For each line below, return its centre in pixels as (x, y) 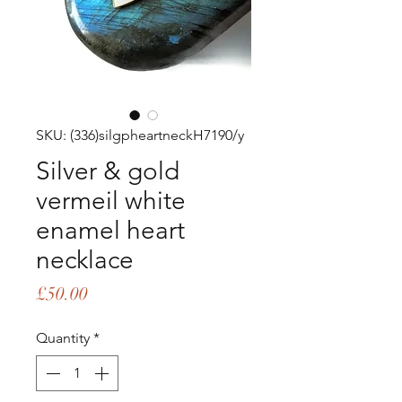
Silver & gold (108, 171)
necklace (85, 260)
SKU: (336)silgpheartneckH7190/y (140, 135)
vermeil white (111, 201)
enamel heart (110, 230)
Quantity (63, 338)
